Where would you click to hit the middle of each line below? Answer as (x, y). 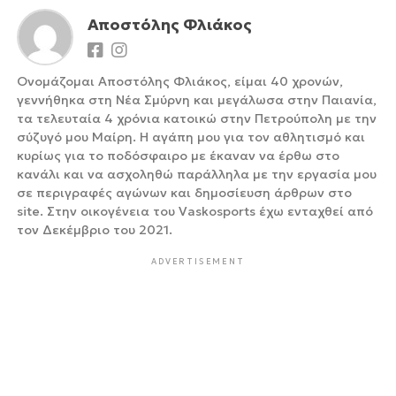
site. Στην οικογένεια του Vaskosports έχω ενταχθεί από (194, 211)
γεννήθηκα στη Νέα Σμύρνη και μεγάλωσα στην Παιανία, (196, 99)
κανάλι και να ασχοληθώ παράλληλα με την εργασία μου (196, 174)
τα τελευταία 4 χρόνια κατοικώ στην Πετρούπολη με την (196, 118)
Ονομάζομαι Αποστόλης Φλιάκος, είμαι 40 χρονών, (179, 81)
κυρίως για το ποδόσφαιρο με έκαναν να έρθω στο (178, 155)
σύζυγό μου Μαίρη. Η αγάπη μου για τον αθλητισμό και (190, 137)
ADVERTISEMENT (198, 261)
